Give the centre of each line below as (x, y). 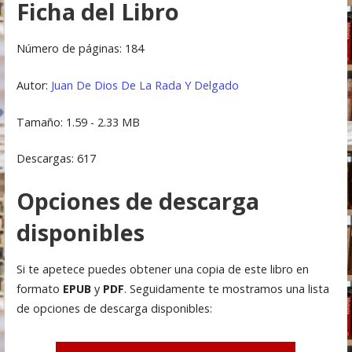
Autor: (33, 86)
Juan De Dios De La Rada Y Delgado (145, 86)
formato (39, 289)
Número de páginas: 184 (80, 49)
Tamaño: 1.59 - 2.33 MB (78, 122)
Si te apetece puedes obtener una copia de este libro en (162, 269)
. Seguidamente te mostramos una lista (226, 289)
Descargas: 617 (56, 159)
